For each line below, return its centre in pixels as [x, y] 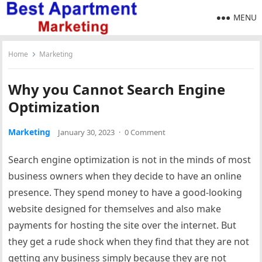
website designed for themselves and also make [115, 209]
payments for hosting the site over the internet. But [123, 225]
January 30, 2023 [87, 132]
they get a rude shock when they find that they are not [129, 242]
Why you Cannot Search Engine [117, 89]
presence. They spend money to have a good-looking [125, 192]
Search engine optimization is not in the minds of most [130, 160]
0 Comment [145, 132]
